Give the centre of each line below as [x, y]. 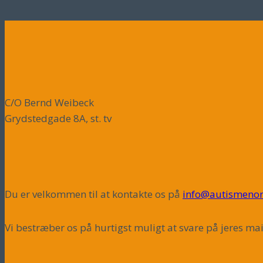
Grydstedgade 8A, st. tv [58, 118]
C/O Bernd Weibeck [49, 102]
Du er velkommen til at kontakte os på [94, 194]
